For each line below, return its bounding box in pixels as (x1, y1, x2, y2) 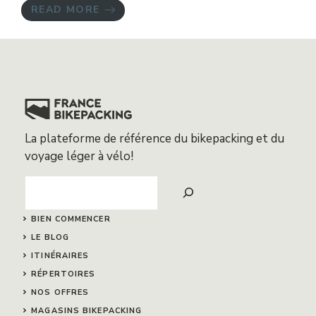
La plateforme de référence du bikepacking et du (25, 130, 284, 147)
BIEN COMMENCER (31, 213, 111, 224)
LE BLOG (31, 231, 69, 243)
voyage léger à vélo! (25, 147, 133, 164)
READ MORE (31, 3, 100, 17)
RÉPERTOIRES (31, 268, 96, 279)
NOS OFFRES (31, 286, 90, 298)
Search (24, 175, 63, 193)
